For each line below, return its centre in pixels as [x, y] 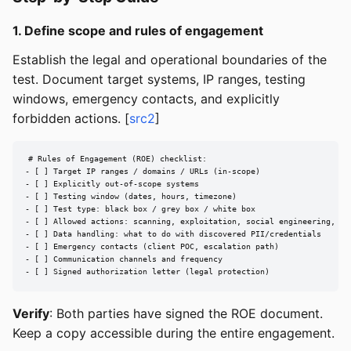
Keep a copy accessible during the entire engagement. [174, 333]
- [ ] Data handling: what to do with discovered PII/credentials [173, 234]
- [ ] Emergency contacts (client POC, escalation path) [152, 247]
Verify [31, 313]
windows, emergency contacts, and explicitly [146, 98]
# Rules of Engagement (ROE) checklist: [117, 159]
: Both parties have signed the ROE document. [186, 313]
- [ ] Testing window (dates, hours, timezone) [131, 197]
